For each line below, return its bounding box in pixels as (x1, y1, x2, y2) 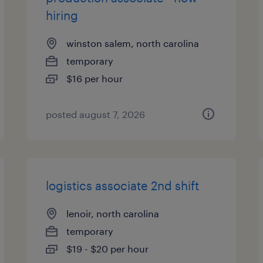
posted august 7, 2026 (46, 109, 146, 120)
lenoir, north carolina (66, 208, 160, 219)
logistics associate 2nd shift (46, 178, 200, 193)
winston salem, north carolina (66, 38, 200, 49)
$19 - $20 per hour (66, 243, 149, 254)
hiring (46, 8, 79, 22)
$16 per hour (66, 73, 123, 84)
